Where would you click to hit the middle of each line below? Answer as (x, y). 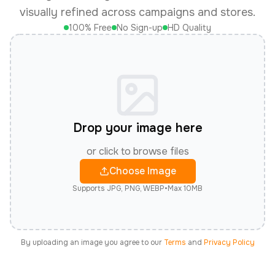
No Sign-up (140, 28)
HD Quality (189, 28)
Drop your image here (137, 128)
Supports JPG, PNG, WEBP (118, 188)
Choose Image (142, 171)
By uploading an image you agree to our (91, 242)
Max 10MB (185, 188)
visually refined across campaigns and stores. (137, 12)
